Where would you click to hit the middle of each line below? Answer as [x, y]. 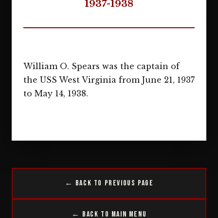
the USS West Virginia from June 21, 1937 [109, 80]
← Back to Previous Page [109, 183]
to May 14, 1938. [56, 93]
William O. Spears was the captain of [101, 66]
